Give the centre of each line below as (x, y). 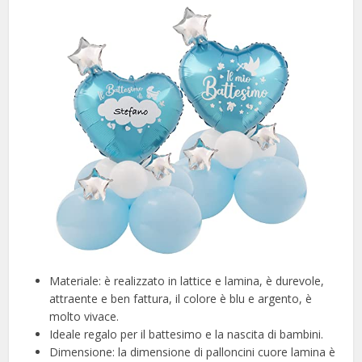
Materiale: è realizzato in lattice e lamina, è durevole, (187, 280)
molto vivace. (84, 316)
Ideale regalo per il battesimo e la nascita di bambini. (187, 334)
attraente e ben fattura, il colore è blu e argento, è (181, 298)
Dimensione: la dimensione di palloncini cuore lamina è (193, 351)
